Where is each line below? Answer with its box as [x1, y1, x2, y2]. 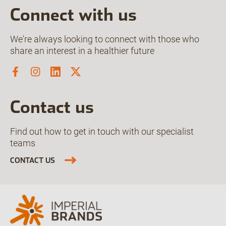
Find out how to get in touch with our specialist [10, 126, 194, 137]
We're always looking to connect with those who [10, 33, 199, 44]
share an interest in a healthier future [10, 45, 154, 56]
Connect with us [10, 4, 137, 25]
